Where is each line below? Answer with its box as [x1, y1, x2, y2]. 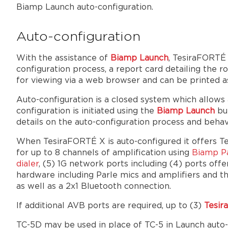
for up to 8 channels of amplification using [16, 149, 192, 157]
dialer [16, 160, 39, 168]
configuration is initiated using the [16, 107, 157, 115]
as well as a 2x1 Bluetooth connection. [16, 183, 174, 190]
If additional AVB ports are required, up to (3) [16, 202, 204, 210]
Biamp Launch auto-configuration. [16, 4, 156, 11]
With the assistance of [16, 54, 110, 62]
